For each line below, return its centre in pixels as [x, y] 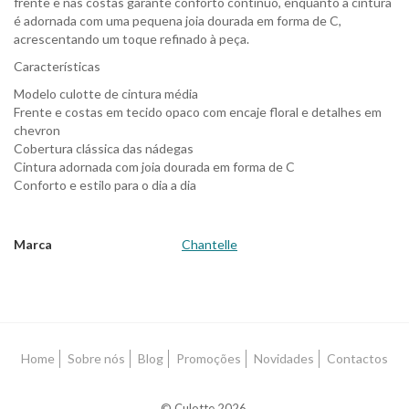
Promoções [209, 358]
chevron [37, 130]
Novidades [284, 358]
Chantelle [210, 244]
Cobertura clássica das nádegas [104, 148]
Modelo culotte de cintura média [106, 94]
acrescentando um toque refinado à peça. [131, 39]
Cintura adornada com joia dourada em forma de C [154, 167]
